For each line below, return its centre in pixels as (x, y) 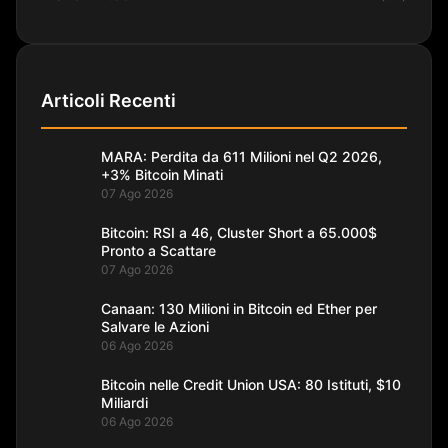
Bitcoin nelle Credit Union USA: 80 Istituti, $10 (251, 384)
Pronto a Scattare (158, 250)
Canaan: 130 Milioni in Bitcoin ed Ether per (239, 308)
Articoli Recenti (108, 100)
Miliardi (124, 402)
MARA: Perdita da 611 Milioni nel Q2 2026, (241, 156)
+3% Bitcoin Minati (162, 174)
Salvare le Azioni (155, 326)
